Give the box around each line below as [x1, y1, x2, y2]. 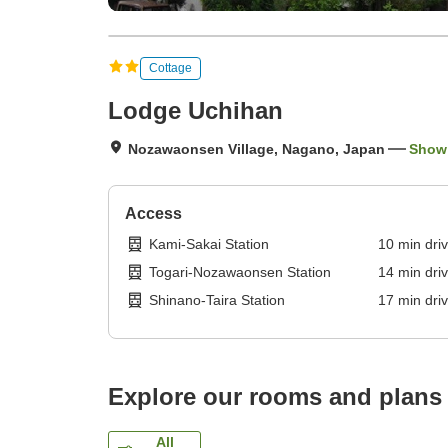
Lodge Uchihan [108, 97, 283, 125]
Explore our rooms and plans [108, 383, 442, 411]
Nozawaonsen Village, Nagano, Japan [128, 141, 385, 158]
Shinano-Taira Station [149, 292, 285, 309]
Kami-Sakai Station [149, 236, 269, 253]
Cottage [149, 60, 192, 75]
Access [125, 205, 182, 223]
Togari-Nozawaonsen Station [149, 264, 331, 281]
